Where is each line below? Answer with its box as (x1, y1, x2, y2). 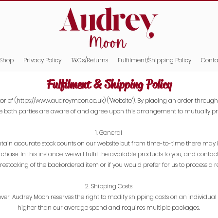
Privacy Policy (23, 56, 61, 64)
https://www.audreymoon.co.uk (17, 96, 104, 105)
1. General (95, 128, 122, 137)
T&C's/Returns (71, 56, 108, 64)
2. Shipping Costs (85, 182, 132, 190)
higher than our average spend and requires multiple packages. (17, 203, 200, 212)
